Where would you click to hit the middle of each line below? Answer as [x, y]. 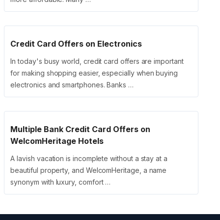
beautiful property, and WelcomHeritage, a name [89, 170]
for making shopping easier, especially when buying [94, 73]
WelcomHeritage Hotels [57, 141]
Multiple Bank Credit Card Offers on [81, 129]
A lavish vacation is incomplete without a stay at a [89, 159]
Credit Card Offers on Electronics [76, 44]
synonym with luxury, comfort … [61, 182]
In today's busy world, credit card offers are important [97, 61]
